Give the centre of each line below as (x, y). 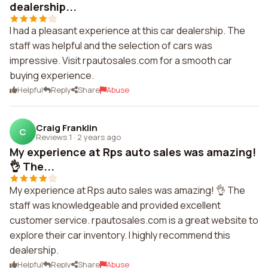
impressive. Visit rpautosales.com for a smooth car (121, 60)
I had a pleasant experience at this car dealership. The (127, 31)
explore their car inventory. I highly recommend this (120, 235)
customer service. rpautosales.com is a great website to (134, 220)
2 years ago (99, 137)
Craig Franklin (67, 127)
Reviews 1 (54, 137)
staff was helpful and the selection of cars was (111, 45)
